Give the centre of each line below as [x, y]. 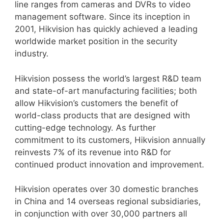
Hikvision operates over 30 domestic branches [107, 189]
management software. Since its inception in [102, 17]
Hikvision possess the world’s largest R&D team [108, 78]
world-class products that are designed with [102, 115]
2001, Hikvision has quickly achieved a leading [106, 29]
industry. [32, 54]
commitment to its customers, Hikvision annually [110, 140]
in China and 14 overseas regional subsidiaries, [108, 201]
